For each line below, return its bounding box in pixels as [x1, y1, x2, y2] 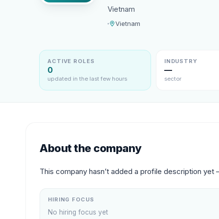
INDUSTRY [164, 58, 197, 65]
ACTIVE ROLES [47, 58, 95, 65]
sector [164, 75, 181, 82]
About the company [40, 142, 142, 154]
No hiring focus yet [48, 208, 108, 216]
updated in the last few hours [47, 75, 127, 82]
